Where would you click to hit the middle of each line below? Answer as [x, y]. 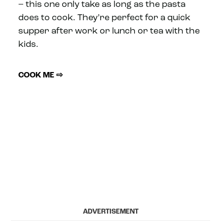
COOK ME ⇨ [41, 76]
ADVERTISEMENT [110, 212]
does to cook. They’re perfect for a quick [105, 18]
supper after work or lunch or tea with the [109, 32]
